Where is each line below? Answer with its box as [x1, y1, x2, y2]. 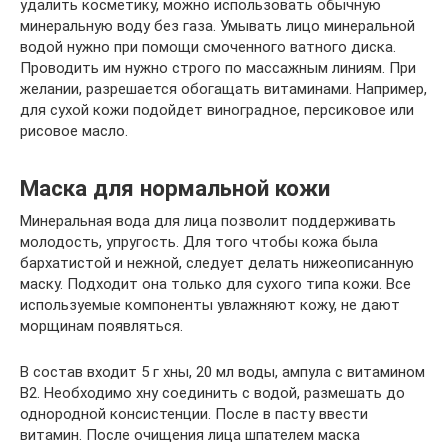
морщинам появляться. [20, 316, 183, 335]
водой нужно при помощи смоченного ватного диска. [20, 37, 396, 56]
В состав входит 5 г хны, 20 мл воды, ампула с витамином [20, 362, 425, 381]
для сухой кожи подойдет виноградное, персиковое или [20, 100, 414, 119]
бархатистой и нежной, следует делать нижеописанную [20, 253, 414, 272]
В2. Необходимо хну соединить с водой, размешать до [20, 383, 405, 402]
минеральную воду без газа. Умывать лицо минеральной [20, 16, 415, 35]
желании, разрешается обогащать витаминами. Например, [20, 79, 427, 98]
